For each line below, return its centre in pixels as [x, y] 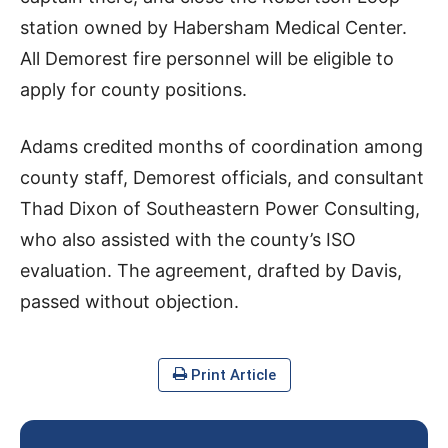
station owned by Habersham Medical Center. [213, 28]
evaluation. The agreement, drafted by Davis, [211, 271]
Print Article [231, 375]
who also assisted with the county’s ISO [188, 240]
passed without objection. [129, 302]
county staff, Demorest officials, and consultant [222, 178]
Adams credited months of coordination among [221, 147]
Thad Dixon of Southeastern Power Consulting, [220, 209]
